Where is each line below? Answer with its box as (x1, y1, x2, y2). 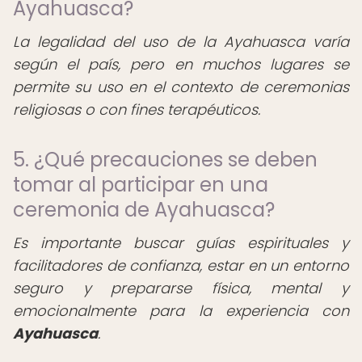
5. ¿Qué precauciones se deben (13, 146, 318, 173)
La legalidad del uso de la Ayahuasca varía (13, 32, 349, 52)
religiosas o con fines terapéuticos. (13, 99, 260, 120)
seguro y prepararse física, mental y (13, 278, 349, 298)
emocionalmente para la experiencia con (13, 301, 349, 321)
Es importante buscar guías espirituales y (13, 233, 349, 253)
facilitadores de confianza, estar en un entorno (13, 255, 349, 276)
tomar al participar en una (13, 171, 268, 198)
